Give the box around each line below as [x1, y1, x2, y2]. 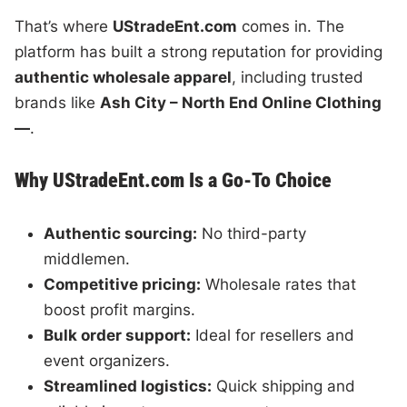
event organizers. [44, 351, 171, 370]
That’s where [15, 16, 114, 35]
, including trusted [232, 67, 364, 86]
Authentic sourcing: [44, 223, 198, 243]
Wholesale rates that [201, 274, 357, 293]
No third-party [197, 223, 307, 243]
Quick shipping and [212, 376, 356, 395]
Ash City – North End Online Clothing [100, 93, 382, 112]
